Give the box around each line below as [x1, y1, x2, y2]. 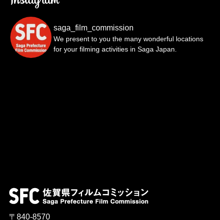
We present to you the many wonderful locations [53, 35, 203, 43]
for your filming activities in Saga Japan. [53, 45, 177, 54]
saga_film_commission [53, 24, 134, 32]
